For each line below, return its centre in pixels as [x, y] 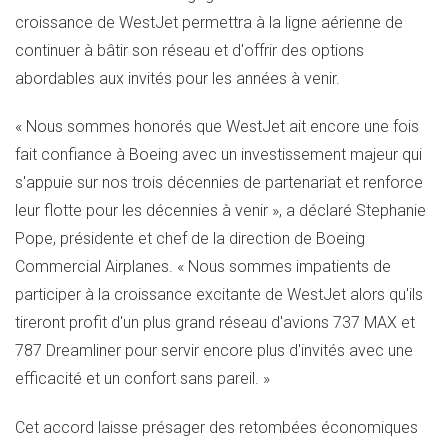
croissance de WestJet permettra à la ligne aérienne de [209, 22]
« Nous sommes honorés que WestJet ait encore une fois [217, 127]
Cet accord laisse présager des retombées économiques [216, 428]
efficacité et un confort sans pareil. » [142, 379]
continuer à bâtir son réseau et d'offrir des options [189, 50]
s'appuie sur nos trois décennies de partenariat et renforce [219, 183]
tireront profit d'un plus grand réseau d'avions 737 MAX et [215, 323]
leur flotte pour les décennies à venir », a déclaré [185, 211]
